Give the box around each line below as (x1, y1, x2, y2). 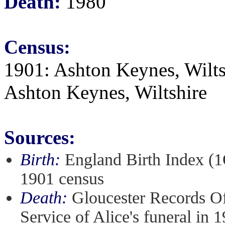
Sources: (4, 127, 75, 148)
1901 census (20, 169, 104, 188)
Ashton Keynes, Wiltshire (4, 81, 207, 103)
